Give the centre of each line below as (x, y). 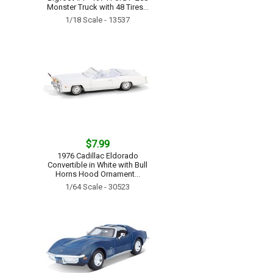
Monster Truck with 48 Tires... (97, 7)
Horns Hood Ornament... (97, 174)
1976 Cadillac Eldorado (97, 156)
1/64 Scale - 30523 (97, 187)
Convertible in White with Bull (97, 165)
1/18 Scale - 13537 (97, 20)
